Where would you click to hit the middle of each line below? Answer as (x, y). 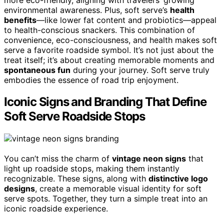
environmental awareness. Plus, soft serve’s (87, 10)
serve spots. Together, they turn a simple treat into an (106, 199)
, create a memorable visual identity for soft (118, 189)
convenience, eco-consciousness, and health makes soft (110, 40)
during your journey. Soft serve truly (140, 70)
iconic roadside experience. (56, 209)
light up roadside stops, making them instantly (92, 169)
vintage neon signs (149, 159)
